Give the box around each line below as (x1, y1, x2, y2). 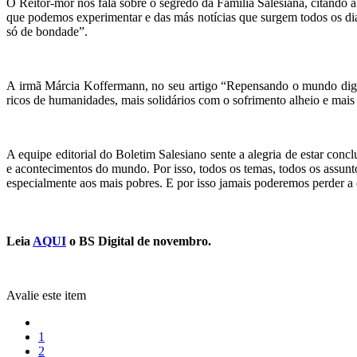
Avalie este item (6, 288, 86, 302)
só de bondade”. (6, 25, 88, 39)
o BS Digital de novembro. (66, 234, 211, 249)
